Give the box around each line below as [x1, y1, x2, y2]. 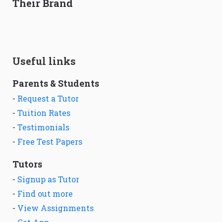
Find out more [17, 188, 73, 199]
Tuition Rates [17, 108, 70, 118]
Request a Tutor [17, 93, 79, 104]
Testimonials [17, 122, 69, 133]
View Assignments [17, 203, 94, 214]
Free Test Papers [17, 136, 82, 147]
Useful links [12, 55, 76, 68]
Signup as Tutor [17, 174, 79, 185]
